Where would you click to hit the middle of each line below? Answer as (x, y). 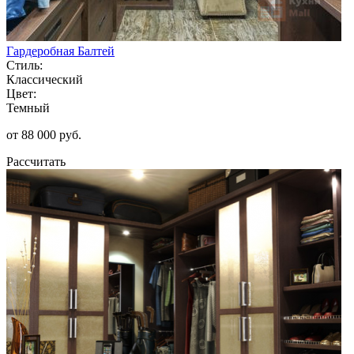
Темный (28, 107)
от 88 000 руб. (44, 134)
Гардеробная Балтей (60, 51)
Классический (45, 79)
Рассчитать (36, 161)
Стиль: (24, 65)
